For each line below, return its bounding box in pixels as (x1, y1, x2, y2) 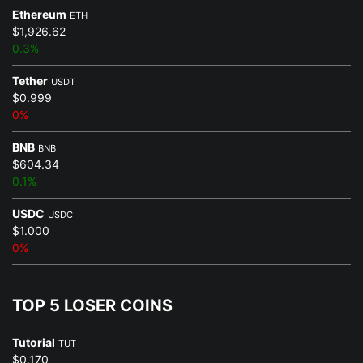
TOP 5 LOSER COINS (12, 295, 173, 315)
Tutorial (12, 335, 55, 349)
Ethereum (12, 6, 66, 21)
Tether (12, 73, 48, 88)
